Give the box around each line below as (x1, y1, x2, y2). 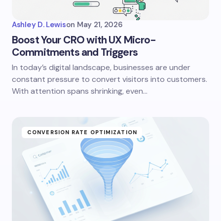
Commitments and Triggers (12, 45, 138, 59)
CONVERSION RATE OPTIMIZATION (27, 129, 137, 136)
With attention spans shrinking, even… (12, 86, 147, 96)
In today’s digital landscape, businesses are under (12, 62, 190, 73)
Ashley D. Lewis (12, 20, 66, 30)
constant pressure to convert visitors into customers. (12, 74, 207, 84)
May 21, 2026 (76, 20, 123, 30)
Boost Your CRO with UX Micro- (12, 33, 156, 47)
